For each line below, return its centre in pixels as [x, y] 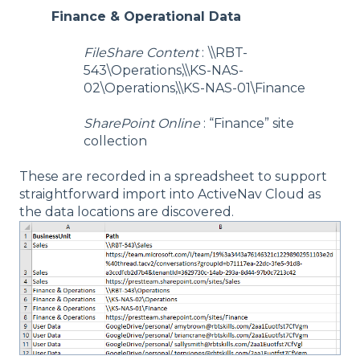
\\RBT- [228, 52]
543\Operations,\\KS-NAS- [164, 70]
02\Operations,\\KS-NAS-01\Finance [194, 88]
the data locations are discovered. [127, 212]
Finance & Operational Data [146, 17]
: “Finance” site [247, 123]
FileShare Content [143, 52]
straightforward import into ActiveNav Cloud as [170, 194]
